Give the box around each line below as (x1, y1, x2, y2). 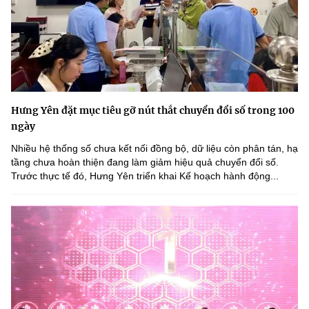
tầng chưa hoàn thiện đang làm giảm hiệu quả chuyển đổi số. (11, 157, 279, 168)
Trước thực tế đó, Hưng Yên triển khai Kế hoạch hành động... (11, 170, 279, 181)
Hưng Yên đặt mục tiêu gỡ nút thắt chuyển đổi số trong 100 (11, 104, 295, 117)
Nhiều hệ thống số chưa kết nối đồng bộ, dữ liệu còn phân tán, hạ (11, 143, 298, 154)
